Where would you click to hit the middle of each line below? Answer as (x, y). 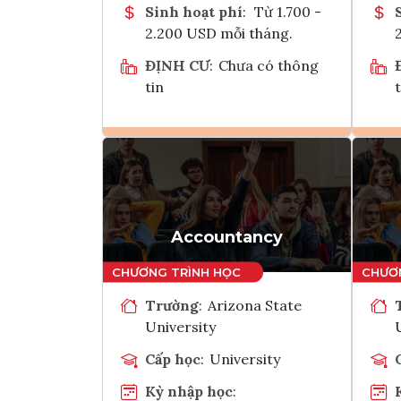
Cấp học (173, 358)
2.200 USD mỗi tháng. (219, 33)
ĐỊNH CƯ (177, 65)
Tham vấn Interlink (274, 209)
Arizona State (255, 305)
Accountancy (227, 237)
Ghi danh (250, 166)
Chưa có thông (269, 65)
